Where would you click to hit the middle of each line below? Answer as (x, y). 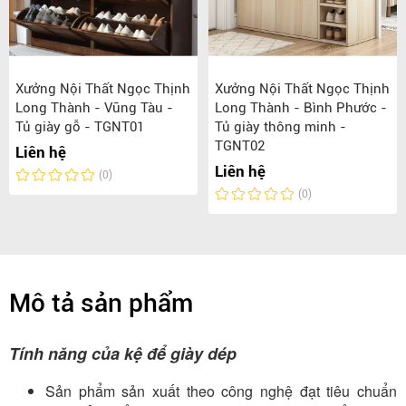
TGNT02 (240, 146)
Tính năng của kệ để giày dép (123, 354)
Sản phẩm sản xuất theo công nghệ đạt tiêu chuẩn (221, 391)
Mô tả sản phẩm (101, 304)
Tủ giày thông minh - (280, 127)
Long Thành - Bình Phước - (301, 108)
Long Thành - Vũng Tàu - (94, 108)
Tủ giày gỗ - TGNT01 (80, 127)
